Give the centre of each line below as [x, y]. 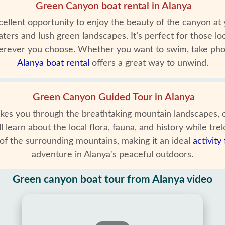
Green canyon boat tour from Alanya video [113, 180]
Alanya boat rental [53, 63]
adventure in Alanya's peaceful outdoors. [113, 155]
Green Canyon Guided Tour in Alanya [114, 97]
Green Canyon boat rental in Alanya [114, 6]
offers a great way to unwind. [149, 63]
